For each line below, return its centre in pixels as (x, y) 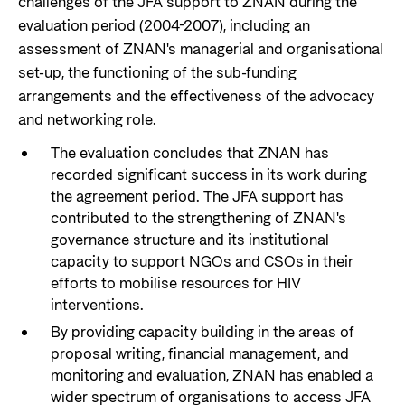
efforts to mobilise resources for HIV (176, 284)
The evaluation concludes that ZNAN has (190, 154)
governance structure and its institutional (190, 240)
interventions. (98, 306)
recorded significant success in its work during (209, 175)
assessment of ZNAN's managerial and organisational (201, 50)
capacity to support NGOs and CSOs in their (202, 262)
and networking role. (87, 120)
